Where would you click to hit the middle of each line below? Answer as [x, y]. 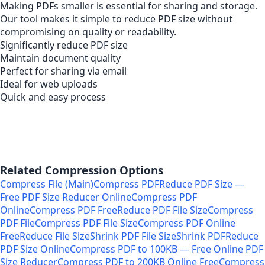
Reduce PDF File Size [162, 210]
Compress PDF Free [73, 210]
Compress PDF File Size [86, 223]
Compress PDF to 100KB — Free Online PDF [167, 249]
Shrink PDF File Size [133, 236]
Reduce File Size [55, 236]
